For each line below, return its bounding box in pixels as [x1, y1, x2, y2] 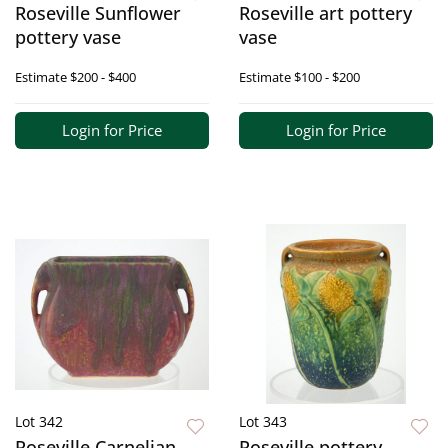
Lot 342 [15, 412, 63, 432]
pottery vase [15, 25, 121, 50]
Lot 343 [239, 412, 287, 432]
